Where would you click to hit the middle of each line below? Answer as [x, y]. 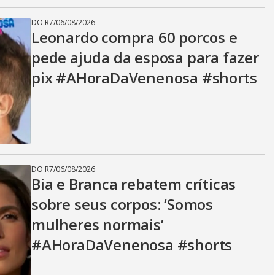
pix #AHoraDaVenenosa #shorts [144, 78]
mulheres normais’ [98, 224]
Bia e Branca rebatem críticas [134, 184]
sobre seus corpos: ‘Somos [122, 204]
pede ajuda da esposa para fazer [145, 57]
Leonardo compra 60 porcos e [134, 37]
